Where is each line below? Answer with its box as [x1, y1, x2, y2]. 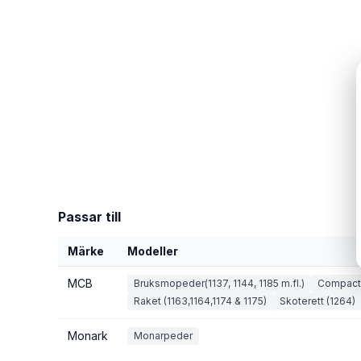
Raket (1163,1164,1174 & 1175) [134, 295, 267, 307]
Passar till [58, 209, 121, 225]
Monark [68, 329, 108, 342]
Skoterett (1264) [280, 295, 355, 307]
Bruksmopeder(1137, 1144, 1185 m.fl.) [134, 277, 305, 289]
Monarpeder [134, 330, 193, 342]
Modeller [127, 244, 178, 258]
